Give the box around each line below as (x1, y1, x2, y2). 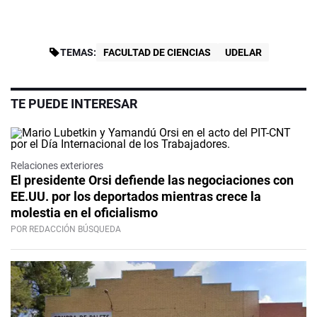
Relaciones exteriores (11, 160, 103, 172)
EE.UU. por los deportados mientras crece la (11, 189, 261, 204)
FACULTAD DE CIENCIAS (103, 47, 211, 59)
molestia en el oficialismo (11, 205, 158, 221)
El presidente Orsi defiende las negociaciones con (11, 173, 294, 188)
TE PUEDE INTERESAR (11, 96, 137, 112)
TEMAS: (59, 47, 96, 59)
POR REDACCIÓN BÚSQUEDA (11, 224, 121, 235)
